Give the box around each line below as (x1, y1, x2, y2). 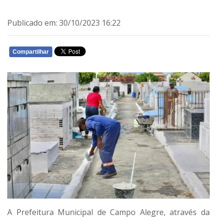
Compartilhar (13, 48, 49, 56)
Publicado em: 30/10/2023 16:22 (7, 17, 121, 28)
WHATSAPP (108, 50, 135, 57)
